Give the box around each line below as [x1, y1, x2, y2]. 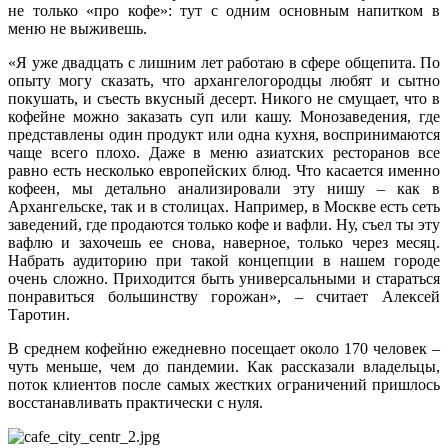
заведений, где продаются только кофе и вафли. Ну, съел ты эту [8, 215, 440, 233]
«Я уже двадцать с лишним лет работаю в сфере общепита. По [8, 53, 440, 71]
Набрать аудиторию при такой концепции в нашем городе [8, 251, 440, 269]
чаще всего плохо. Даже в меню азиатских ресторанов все [8, 143, 440, 161]
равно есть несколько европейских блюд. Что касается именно [8, 161, 440, 179]
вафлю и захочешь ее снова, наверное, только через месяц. [8, 233, 440, 251]
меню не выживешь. [8, 19, 147, 37]
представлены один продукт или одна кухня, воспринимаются [8, 125, 440, 143]
